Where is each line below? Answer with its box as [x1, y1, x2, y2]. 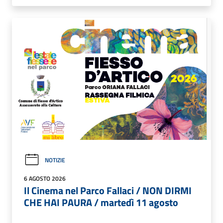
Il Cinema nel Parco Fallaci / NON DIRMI [24, 182, 192, 198]
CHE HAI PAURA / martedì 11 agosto [24, 194, 178, 210]
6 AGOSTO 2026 [24, 173, 66, 183]
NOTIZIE [45, 155, 65, 165]
